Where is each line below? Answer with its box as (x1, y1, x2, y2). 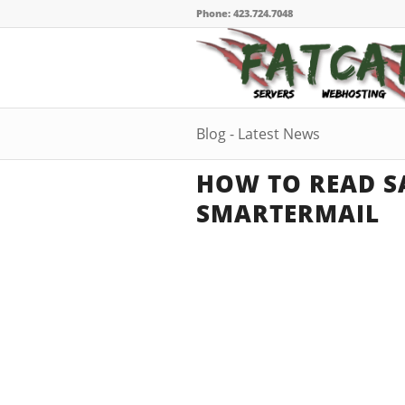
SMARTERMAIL (196, 197, 380, 230)
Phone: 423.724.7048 (196, 6, 293, 20)
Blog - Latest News (196, 124, 320, 144)
